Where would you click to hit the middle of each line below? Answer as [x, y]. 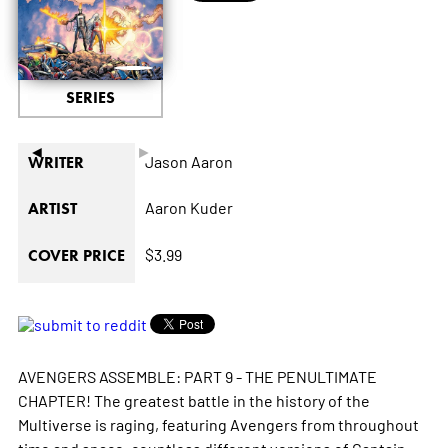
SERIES [90, 97]
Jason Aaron [188, 160]
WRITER [55, 162]
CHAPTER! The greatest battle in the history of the [193, 399]
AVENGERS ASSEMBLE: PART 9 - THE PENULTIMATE [197, 375]
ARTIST [52, 208]
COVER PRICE [76, 255]
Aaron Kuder [188, 206]
